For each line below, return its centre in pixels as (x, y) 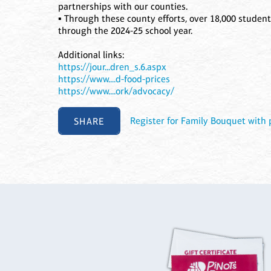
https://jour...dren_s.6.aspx (112, 67)
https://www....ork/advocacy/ (116, 91)
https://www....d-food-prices (114, 79)
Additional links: (91, 55)
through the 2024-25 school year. (125, 31)
